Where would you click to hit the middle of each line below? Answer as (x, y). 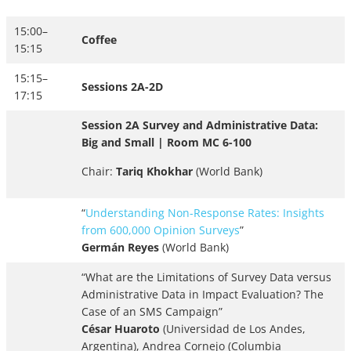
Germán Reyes (120, 248)
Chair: (99, 172)
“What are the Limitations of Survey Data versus (206, 277)
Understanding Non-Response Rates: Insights (205, 213)
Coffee (99, 40)
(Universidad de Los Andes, (234, 329)
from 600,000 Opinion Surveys (161, 230)
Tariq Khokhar (154, 172)
